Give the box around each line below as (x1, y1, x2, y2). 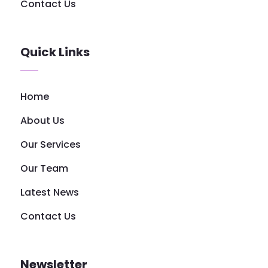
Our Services (20, 137, 81, 151)
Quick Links (20, 43, 90, 60)
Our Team (20, 161, 68, 175)
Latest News (20, 185, 79, 199)
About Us (20, 113, 65, 127)
